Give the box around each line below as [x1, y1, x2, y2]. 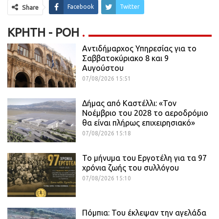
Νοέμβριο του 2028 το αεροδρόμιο [82, 109, 208, 118]
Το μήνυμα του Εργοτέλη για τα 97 [82, 153, 207, 163]
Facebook [67, 3, 94, 10]
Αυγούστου [82, 64, 124, 73]
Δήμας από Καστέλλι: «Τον [82, 99, 176, 108]
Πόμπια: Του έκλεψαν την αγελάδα [82, 208, 206, 218]
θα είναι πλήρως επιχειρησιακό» [82, 118, 195, 128]
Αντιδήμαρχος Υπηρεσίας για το [82, 44, 197, 53]
